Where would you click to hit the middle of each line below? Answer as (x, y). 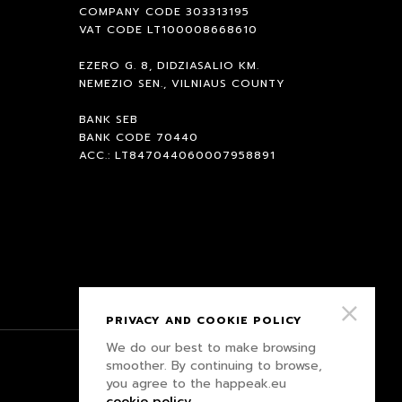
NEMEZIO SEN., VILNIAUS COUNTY (183, 83)
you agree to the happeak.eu (196, 383)
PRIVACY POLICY (268, 364)
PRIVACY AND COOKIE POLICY (204, 320)
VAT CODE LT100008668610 (169, 30)
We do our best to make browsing (211, 347)
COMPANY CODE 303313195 (165, 12)
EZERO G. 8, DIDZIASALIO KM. (170, 66)
